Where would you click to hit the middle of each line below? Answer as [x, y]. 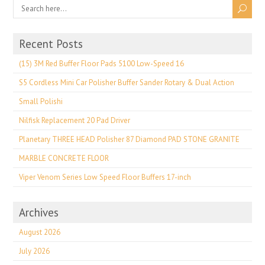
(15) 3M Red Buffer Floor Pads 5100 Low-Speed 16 [102, 64]
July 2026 [35, 251]
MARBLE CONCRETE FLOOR [64, 158]
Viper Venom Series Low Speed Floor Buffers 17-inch [105, 177]
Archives [39, 212]
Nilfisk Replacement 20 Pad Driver [75, 120]
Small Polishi [41, 101]
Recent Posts [51, 44]
